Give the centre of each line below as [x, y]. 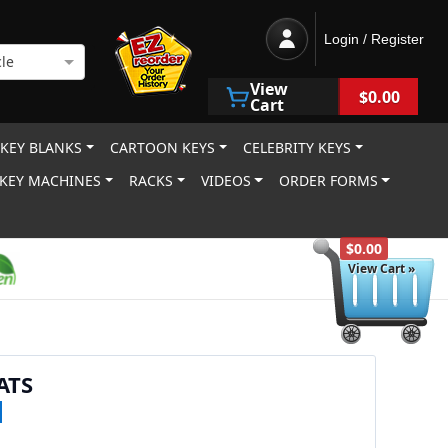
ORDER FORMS [328, 180]
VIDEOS [225, 180]
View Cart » [381, 268]
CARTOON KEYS [163, 147]
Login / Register [374, 39]
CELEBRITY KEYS [297, 147]
